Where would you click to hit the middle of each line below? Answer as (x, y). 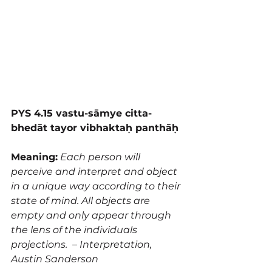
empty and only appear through (92, 216)
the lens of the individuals (75, 230)
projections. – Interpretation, (83, 245)
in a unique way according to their (97, 186)
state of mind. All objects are (82, 201)
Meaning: (34, 157)
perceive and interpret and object (95, 172)
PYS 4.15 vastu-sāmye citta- (81, 114)
